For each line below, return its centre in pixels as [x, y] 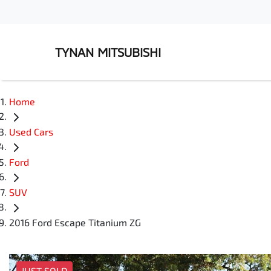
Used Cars [31, 132]
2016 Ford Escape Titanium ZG [75, 223]
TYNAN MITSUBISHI [108, 52]
